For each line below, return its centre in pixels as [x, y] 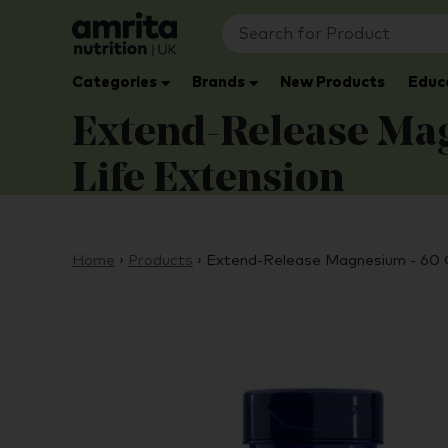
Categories [114, 82]
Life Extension [208, 180]
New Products [333, 82]
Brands [219, 82]
